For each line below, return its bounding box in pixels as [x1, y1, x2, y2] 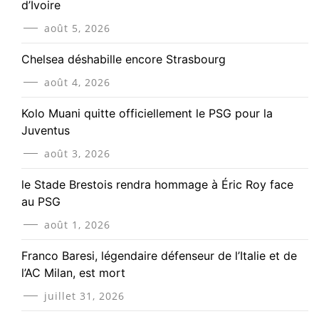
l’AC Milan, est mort [21, 266, 125, 281]
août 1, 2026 [44, 218, 110, 232]
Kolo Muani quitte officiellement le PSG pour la [21, 106, 273, 121]
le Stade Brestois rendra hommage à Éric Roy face [21, 177, 293, 192]
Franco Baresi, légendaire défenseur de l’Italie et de [21, 249, 297, 263]
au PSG [21, 194, 61, 209]
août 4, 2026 [44, 75, 110, 90]
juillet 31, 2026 [44, 289, 125, 303]
